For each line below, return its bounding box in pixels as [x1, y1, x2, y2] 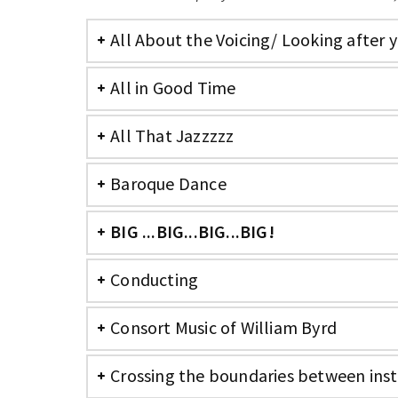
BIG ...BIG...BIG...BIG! [110, 220, 275, 243]
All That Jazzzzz [110, 124, 235, 147]
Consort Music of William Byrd [110, 316, 338, 338]
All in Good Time [110, 76, 236, 99]
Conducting [110, 268, 199, 291]
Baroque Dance [110, 172, 227, 195]
